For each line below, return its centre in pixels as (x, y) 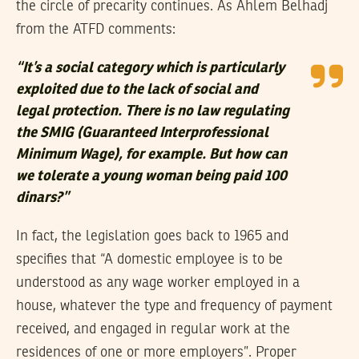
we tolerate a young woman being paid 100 (151, 176)
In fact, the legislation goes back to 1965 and (152, 236)
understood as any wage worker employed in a (158, 282)
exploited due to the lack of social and (137, 89)
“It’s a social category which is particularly (150, 68)
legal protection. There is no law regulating (153, 111)
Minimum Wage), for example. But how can (151, 154)
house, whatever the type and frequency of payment (174, 306)
